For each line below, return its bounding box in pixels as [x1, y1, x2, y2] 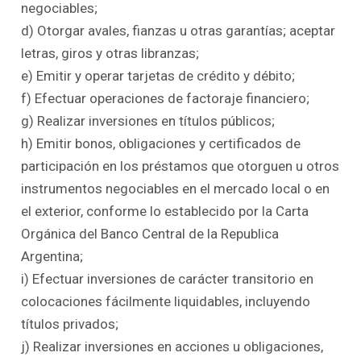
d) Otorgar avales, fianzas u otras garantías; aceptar [21, 23, 336, 39]
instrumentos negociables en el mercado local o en [21, 180, 330, 197]
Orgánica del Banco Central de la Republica [21, 226, 280, 243]
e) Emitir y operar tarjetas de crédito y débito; [21, 68, 296, 85]
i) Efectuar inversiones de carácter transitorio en [21, 271, 314, 288]
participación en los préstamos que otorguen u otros [21, 158, 340, 175]
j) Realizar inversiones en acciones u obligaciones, [21, 338, 324, 355]
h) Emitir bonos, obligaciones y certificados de [21, 135, 301, 152]
